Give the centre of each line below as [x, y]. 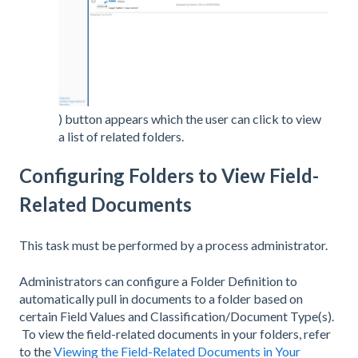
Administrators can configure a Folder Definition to [158, 280]
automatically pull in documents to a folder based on [161, 298]
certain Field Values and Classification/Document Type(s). [177, 316]
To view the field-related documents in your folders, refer [175, 333]
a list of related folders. [121, 136]
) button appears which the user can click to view [190, 118]
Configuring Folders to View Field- [169, 175]
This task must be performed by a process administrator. [173, 245]
